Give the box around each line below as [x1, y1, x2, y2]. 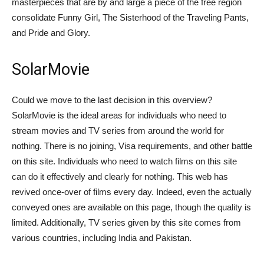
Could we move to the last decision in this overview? [12, 94, 212, 105]
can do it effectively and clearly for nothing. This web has [12, 171, 228, 181]
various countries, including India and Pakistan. [12, 232, 192, 243]
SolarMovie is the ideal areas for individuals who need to [12, 110, 226, 120]
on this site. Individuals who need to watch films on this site [12, 156, 237, 166]
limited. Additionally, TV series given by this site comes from [12, 217, 241, 227]
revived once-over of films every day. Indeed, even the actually [12, 186, 252, 197]
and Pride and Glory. [12, 27, 90, 38]
